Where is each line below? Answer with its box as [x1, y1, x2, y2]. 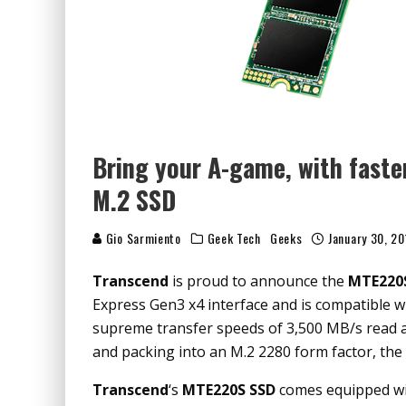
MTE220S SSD [182, 380, 275, 400]
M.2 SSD [92, 181, 176, 218]
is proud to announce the [169, 271, 348, 291]
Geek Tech [207, 228, 261, 247]
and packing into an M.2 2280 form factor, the [92, 342, 402, 362]
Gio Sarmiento [102, 228, 181, 247]
